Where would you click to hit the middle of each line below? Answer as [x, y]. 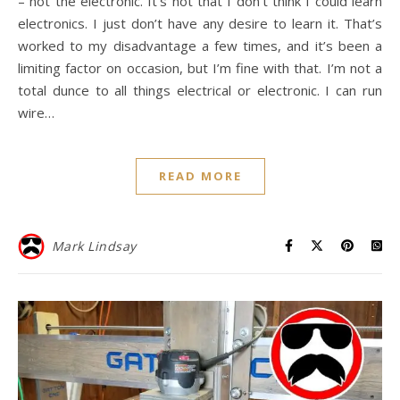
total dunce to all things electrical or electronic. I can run [200, 90]
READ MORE [200, 175]
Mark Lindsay [94, 246]
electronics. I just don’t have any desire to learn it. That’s [200, 23]
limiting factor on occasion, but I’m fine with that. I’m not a [200, 67]
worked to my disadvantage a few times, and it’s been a [200, 45]
